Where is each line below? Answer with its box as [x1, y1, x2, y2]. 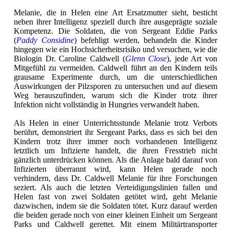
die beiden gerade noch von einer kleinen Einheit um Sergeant [14, 211, 217, 220]
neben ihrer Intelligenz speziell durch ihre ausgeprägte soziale [14, 17, 217, 27]
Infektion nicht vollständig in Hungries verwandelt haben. [14, 100, 199, 109]
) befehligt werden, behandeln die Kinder [74, 36, 218, 45]
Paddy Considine [16, 36, 75, 45]
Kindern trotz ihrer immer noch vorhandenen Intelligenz [14, 137, 217, 146]
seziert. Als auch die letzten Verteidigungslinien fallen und [14, 183, 217, 192]
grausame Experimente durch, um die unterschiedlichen [14, 73, 217, 82]
